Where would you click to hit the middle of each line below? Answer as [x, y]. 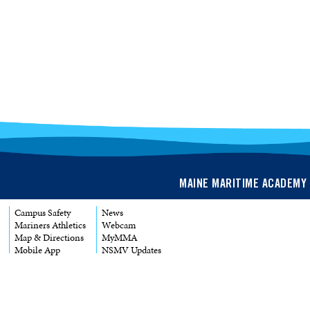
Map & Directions [49, 237]
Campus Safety [43, 212]
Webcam [119, 225]
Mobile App [38, 250]
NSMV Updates [132, 250]
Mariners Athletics [51, 225]
